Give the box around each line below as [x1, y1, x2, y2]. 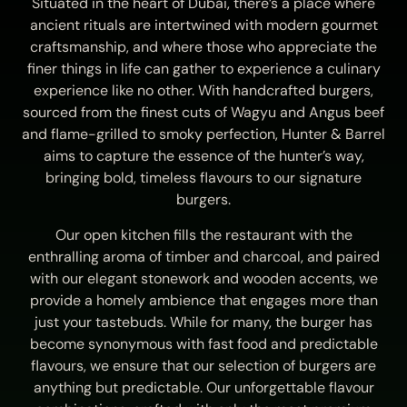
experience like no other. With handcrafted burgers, [34, 81, 373, 100]
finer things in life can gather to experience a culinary [26, 59, 381, 78]
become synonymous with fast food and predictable [29, 334, 378, 353]
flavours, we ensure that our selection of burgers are [31, 356, 376, 375]
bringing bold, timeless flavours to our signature [45, 168, 362, 187]
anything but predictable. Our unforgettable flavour [33, 378, 374, 397]
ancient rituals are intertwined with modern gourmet [29, 15, 378, 35]
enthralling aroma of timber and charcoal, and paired [27, 247, 380, 266]
